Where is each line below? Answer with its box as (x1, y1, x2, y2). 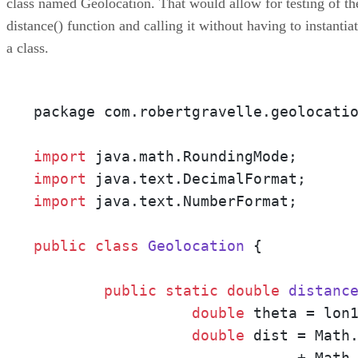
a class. (6, 40, 49, 57)
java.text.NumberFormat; (86, 193, 297, 210)
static (165, 282, 218, 300)
